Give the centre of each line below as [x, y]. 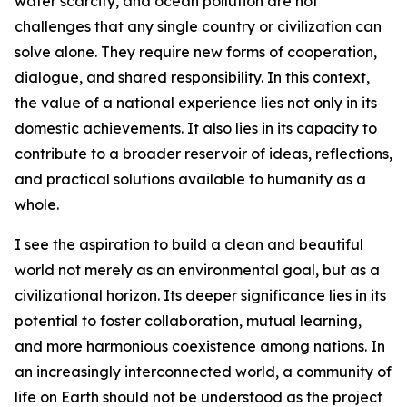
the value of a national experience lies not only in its [196, 103]
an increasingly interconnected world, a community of [203, 372]
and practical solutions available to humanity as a [190, 179]
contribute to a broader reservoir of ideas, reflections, [203, 154]
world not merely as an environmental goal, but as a [197, 270]
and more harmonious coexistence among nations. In [200, 346]
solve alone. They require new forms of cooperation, [196, 52]
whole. [37, 204]
